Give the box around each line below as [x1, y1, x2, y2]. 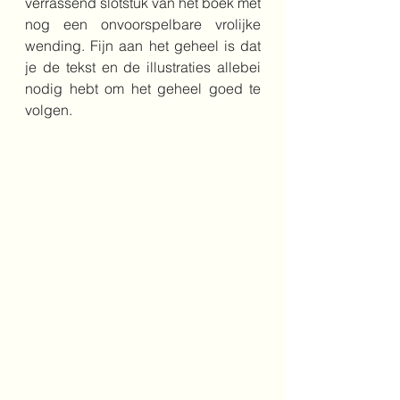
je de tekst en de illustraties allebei [25, 58, 261, 76]
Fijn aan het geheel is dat [90, 37, 262, 54]
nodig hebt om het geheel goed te [25, 79, 261, 97]
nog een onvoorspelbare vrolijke [25, 15, 261, 33]
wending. [25, 37, 91, 54]
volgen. [25, 101, 72, 119]
